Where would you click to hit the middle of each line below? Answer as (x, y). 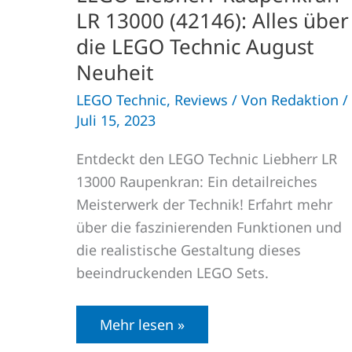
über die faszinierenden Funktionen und (209, 227)
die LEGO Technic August (195, 47)
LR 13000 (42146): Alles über (213, 21)
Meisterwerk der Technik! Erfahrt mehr (204, 204)
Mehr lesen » (142, 324)
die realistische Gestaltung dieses (189, 249)
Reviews (201, 100)
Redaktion (307, 100)
